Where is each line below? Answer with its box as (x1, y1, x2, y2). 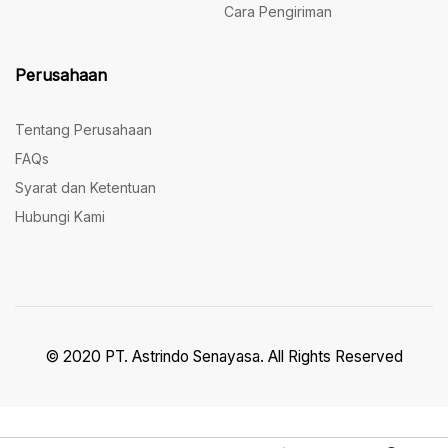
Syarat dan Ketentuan (15, 179, 156, 197)
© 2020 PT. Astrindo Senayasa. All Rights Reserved (45, 347, 403, 367)
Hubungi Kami (15, 208, 105, 226)
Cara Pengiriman (224, 3, 332, 21)
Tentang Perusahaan (15, 121, 152, 139)
